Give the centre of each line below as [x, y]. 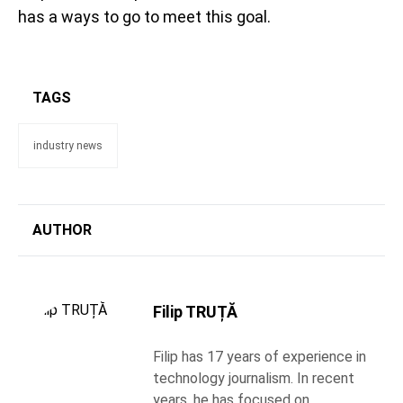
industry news [68, 146]
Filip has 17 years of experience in [260, 357]
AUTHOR [62, 230]
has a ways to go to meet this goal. [144, 17]
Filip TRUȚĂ [195, 312]
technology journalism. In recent [254, 378]
